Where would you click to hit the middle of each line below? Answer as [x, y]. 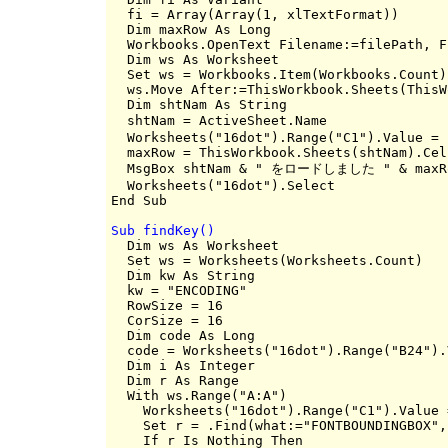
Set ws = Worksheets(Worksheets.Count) [267, 260]
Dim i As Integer [183, 365]
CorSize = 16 [167, 320]
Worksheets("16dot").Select [223, 185]
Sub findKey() [163, 230]
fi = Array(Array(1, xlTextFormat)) [255, 14]
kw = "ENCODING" [179, 290]
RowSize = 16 [167, 305]
